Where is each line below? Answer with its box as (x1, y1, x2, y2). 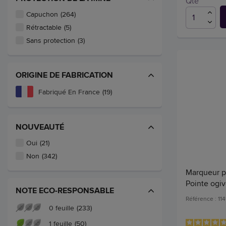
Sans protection (26, 35, 75, 46)
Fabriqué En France (38, 86, 100, 97)
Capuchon (26, 9, 58, 20)
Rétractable (26, 22, 62, 33)
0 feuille (49, 202, 74, 213)
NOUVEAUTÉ (16, 121, 64, 133)
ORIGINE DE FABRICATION (16, 69, 113, 81)
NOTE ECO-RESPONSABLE (16, 185, 114, 197)
